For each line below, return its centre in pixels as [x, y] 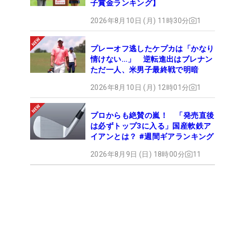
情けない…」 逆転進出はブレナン [152, 59]
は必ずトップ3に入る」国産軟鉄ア [151, 126]
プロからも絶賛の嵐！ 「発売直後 [152, 115]
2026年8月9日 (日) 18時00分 [138, 154]
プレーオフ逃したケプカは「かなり [152, 48]
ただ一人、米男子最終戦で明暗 [145, 70]
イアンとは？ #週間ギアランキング [152, 136]
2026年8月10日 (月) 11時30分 [140, 20]
